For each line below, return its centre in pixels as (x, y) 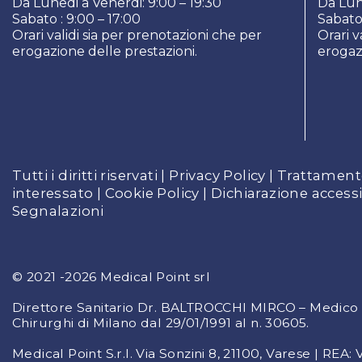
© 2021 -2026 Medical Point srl (111, 277)
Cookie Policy (152, 194)
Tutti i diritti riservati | (91, 176)
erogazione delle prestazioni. (105, 52)
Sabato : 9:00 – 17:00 (76, 19)
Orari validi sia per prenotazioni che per (137, 36)
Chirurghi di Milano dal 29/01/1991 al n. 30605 (160, 323)
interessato (55, 194)
